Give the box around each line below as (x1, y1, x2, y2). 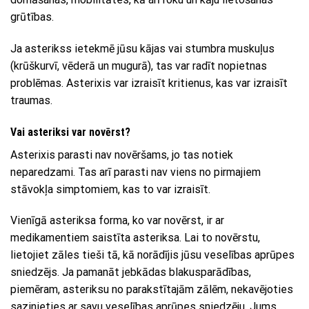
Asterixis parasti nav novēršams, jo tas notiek (10, 148, 233, 161)
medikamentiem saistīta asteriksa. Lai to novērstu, (10, 231, 260, 245)
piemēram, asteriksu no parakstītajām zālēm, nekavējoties (10, 283, 293, 297)
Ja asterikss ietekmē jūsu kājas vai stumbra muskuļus (10, 41, 275, 55)
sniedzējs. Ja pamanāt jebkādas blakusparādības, (10, 266, 251, 279)
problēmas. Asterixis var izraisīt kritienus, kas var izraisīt (10, 76, 288, 90)
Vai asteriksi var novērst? (10, 125, 130, 139)
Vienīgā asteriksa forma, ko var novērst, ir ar (10, 214, 224, 228)
